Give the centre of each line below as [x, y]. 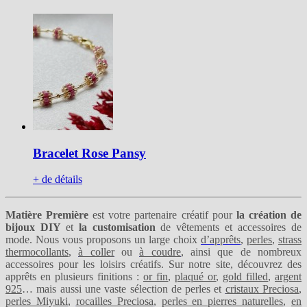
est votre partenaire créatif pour [160, 215]
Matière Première [47, 215]
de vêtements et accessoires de [229, 228]
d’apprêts [221, 240]
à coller [96, 252]
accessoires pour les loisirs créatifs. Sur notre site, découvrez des [153, 265]
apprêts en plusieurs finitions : [74, 277]
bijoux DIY [36, 228]
